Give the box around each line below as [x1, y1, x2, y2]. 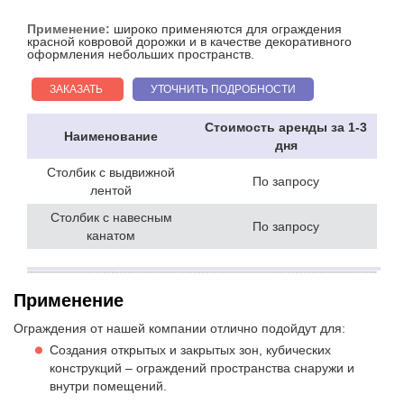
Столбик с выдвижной [47, 165, 175, 180]
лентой [90, 183, 132, 198]
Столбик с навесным [50, 210, 172, 225]
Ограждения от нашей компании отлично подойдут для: [14, 321, 345, 336]
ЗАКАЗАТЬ [50, 83, 103, 96]
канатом [87, 228, 135, 243]
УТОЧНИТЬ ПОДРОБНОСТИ [151, 83, 296, 96]
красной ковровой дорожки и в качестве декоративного [27, 34, 352, 50]
